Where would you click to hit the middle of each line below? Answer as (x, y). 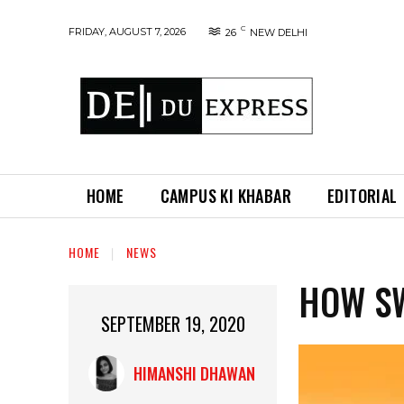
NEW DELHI (279, 32)
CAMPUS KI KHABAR (226, 196)
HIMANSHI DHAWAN (194, 374)
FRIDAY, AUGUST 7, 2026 (127, 31)
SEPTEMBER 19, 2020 (173, 324)
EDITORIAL (363, 196)
